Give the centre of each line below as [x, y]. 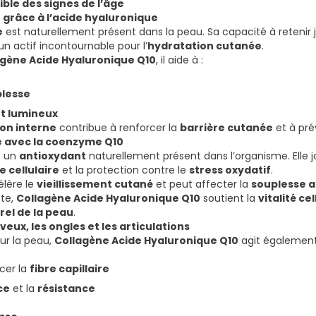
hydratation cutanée [205, 46]
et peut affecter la [202, 184]
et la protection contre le [124, 170]
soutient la [229, 199]
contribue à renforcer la [118, 128]
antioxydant [53, 156]
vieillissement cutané [95, 184]
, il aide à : [180, 60]
